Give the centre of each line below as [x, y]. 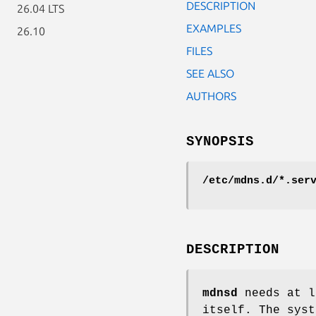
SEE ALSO [210, 73]
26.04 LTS [41, 8]
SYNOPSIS [220, 141]
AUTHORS [211, 96]
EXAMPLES [214, 28]
